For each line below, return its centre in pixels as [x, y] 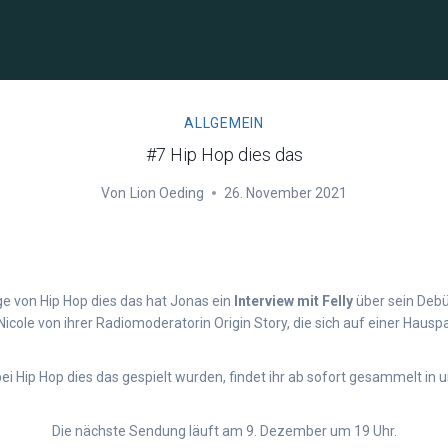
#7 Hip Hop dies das [224, 154]
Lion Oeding [166, 193]
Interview [264, 301]
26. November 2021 [285, 193]
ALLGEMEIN [224, 123]
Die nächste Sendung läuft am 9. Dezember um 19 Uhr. [224, 431]
